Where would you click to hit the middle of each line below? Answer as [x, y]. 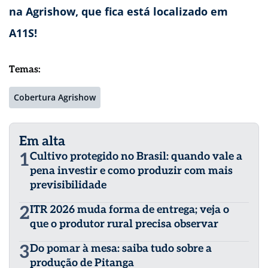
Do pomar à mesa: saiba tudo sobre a [121, 249]
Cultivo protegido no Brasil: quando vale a [136, 157]
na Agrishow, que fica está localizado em [118, 12]
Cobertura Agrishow [55, 98]
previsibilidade [68, 185]
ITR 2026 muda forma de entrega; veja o [130, 210]
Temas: [25, 70]
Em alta [42, 141]
